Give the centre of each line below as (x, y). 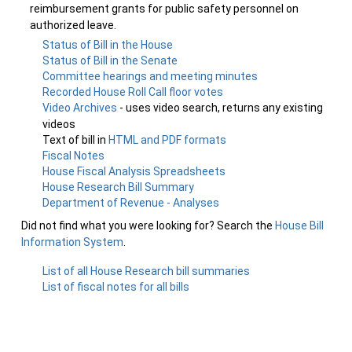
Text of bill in (76, 140)
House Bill (299, 225)
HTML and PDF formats (168, 140)
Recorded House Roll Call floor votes (133, 92)
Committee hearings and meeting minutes (150, 76)
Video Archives (81, 108)
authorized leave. (73, 25)
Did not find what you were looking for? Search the (148, 225)
